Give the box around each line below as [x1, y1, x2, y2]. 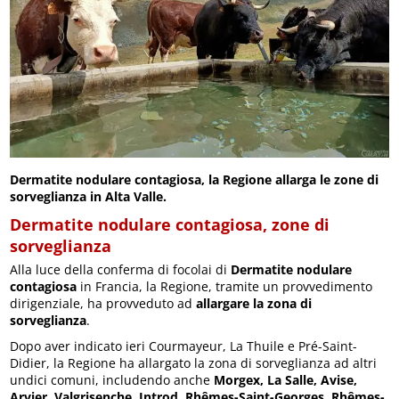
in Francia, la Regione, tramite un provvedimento [77, 277, 373, 295]
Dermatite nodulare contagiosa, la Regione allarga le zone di [10, 170, 379, 188]
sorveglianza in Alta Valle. [10, 187, 167, 205]
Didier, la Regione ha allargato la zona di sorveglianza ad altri [10, 354, 378, 371]
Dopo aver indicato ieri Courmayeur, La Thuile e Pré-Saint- [10, 337, 358, 354]
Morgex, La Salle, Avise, [214, 370, 358, 388]
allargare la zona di [196, 294, 313, 312]
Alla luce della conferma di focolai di [10, 260, 232, 278]
